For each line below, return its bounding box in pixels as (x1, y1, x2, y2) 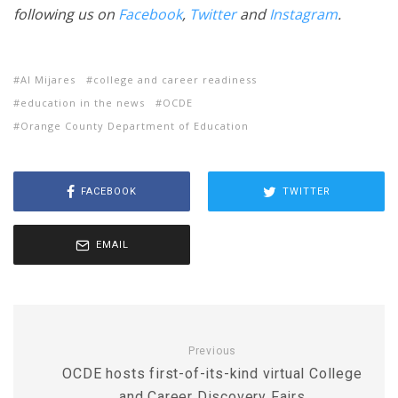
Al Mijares (20, 73, 76, 86)
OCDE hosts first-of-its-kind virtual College (62, 365, 362, 382)
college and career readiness (93, 73, 257, 86)
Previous (187, 345, 237, 357)
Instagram (269, 4, 338, 24)
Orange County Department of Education (20, 119, 249, 132)
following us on (13, 4, 118, 24)
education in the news (20, 96, 145, 109)
